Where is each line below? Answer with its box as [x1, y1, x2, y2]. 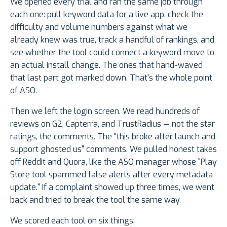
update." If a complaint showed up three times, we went [10, 182, 214, 193]
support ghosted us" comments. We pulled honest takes [10, 144, 217, 155]
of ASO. [10, 85, 37, 96]
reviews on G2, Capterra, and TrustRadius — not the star [10, 119, 215, 130]
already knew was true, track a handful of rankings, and [10, 34, 214, 46]
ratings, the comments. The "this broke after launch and [10, 131, 215, 142]
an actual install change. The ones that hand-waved [10, 60, 203, 71]
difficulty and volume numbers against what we [10, 22, 187, 33]
